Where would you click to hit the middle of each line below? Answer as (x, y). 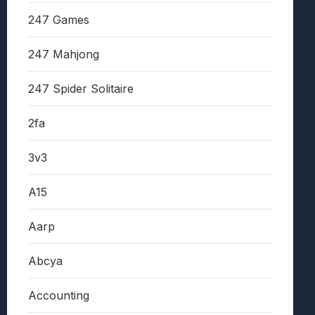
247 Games (59, 20)
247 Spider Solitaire (81, 89)
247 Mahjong (64, 54)
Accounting (59, 296)
